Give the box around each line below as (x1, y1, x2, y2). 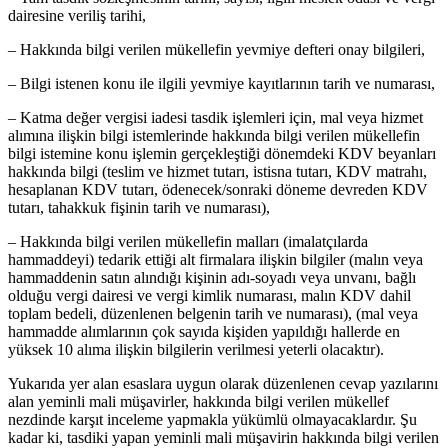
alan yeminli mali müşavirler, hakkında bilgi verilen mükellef (8, 392, 389, 410)
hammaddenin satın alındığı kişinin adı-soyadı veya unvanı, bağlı (8, 268, 416, 286)
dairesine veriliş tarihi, (8, 6, 146, 24)
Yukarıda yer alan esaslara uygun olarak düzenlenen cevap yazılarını (8, 374, 438, 392)
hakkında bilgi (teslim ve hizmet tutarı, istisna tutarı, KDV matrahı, (8, 162, 427, 180)
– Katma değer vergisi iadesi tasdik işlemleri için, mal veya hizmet (8, 108, 423, 126)
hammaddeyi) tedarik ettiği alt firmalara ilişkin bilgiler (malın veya (8, 250, 423, 268)
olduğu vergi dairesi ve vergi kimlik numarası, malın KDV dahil (8, 286, 411, 304)
